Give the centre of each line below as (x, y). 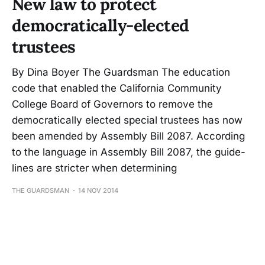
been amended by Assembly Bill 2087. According (128, 136)
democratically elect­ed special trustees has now (127, 120)
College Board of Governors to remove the (112, 104)
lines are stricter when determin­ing (94, 168)
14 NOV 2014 (98, 190)
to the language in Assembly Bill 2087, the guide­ (129, 152)
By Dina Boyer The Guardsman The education (121, 72)
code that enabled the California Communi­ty (117, 88)
